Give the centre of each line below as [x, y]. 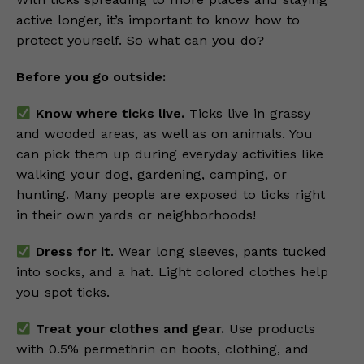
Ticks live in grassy [247, 114]
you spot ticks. [63, 292]
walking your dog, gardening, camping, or [152, 175]
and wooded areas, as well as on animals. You [165, 134]
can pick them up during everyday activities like [170, 154]
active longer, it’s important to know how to [158, 20]
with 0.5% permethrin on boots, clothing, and [162, 349]
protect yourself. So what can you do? [140, 41]
